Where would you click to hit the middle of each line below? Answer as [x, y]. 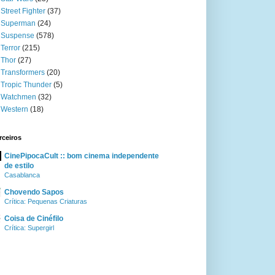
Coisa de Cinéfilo [34, 219]
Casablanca [22, 175]
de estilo [19, 166]
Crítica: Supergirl [29, 228]
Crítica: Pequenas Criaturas [46, 201]
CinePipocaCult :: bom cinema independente [82, 156]
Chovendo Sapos [34, 192]
